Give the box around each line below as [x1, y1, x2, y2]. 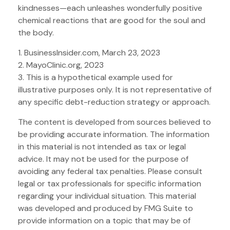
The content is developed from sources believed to [18, 116, 211, 127]
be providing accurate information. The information [18, 128, 209, 140]
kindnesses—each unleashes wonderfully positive [18, 2, 202, 13]
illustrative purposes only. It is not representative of [18, 84, 212, 95]
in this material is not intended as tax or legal [18, 141, 186, 152]
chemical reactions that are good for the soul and [18, 14, 205, 26]
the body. [18, 27, 54, 38]
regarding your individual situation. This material [18, 190, 196, 201]
